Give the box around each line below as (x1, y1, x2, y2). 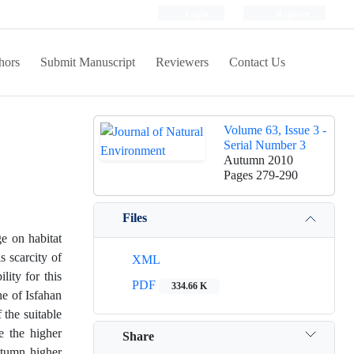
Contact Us (229, 55, 285, 70)
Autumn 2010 (224, 153, 293, 168)
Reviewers (156, 55, 209, 70)
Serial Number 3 (224, 137, 306, 153)
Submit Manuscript (40, 55, 135, 70)
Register (274, 8, 310, 20)
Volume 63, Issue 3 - (224, 122, 326, 137)
